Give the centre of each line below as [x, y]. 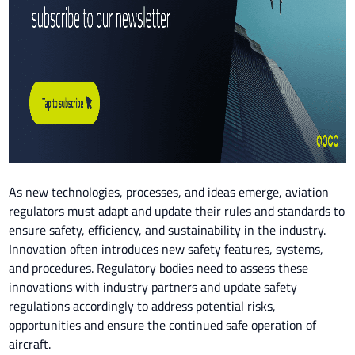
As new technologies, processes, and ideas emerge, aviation [169, 192]
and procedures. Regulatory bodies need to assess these [159, 268]
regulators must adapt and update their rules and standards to [177, 211]
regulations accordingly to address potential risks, [143, 306]
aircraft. [30, 344]
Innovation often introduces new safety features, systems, [166, 249]
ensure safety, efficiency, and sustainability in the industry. [168, 230]
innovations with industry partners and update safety [153, 287]
